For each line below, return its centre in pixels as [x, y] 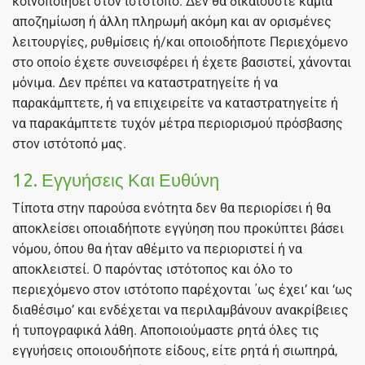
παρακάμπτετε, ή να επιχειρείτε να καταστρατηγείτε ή [175, 103]
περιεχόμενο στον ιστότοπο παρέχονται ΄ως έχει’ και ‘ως [182, 289]
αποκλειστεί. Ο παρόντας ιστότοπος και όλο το [152, 269]
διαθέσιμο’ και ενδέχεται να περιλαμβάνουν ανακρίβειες [180, 310]
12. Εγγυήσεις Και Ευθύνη [116, 179]
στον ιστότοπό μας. [69, 144]
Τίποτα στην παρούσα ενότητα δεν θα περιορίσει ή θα [172, 208]
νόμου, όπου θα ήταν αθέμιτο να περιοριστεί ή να [157, 248]
